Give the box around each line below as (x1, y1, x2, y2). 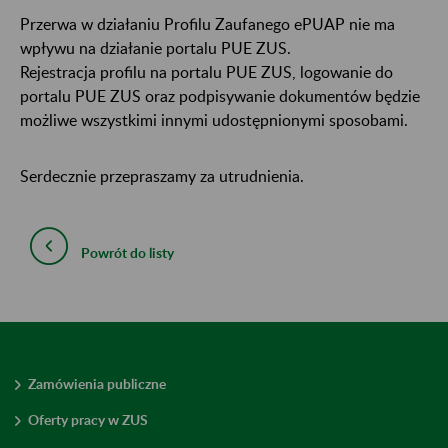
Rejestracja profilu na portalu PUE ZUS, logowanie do (20, 61, 393, 81)
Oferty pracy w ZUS (28, 410, 148, 428)
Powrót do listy (81, 243, 174, 261)
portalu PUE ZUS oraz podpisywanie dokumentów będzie (20, 85, 420, 105)
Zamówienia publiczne (28, 374, 166, 392)
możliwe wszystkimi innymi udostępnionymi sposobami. (20, 109, 408, 129)
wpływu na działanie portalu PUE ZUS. (20, 37, 291, 57)
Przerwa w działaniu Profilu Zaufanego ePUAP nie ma (20, 13, 395, 33)
